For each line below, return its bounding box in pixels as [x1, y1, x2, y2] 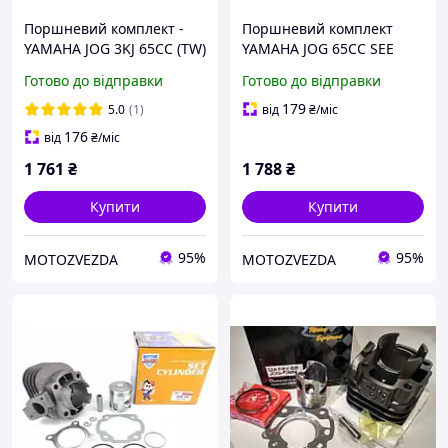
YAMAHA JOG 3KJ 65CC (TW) [24, 39, 206, 59]
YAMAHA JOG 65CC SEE [242, 39, 394, 59]
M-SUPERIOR [24, 59, 110, 79]
